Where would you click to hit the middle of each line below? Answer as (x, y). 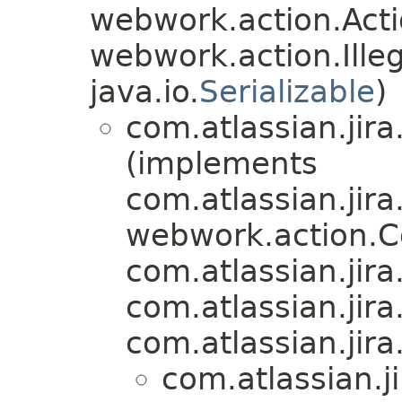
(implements (222, 164)
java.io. (144, 92)
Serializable (287, 92)
